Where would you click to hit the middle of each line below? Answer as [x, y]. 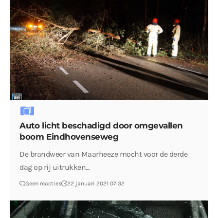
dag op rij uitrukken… [55, 167]
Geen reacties [44, 183]
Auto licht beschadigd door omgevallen [101, 125]
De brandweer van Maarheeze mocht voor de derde [104, 154]
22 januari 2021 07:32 [96, 183]
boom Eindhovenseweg [69, 136]
